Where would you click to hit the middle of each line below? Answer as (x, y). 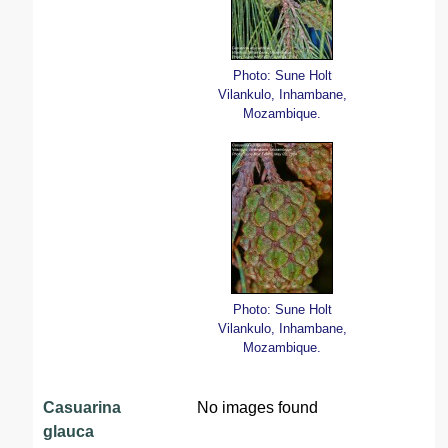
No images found (258, 407)
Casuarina (82, 407)
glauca (69, 431)
